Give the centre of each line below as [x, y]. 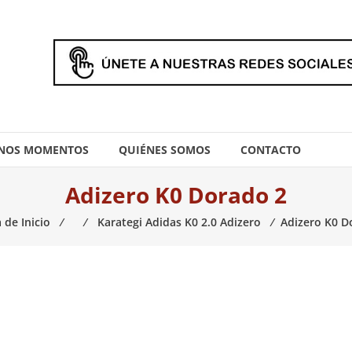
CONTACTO [271, 150]
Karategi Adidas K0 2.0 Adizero [179, 222]
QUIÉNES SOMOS [165, 150]
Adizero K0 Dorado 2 [176, 195]
